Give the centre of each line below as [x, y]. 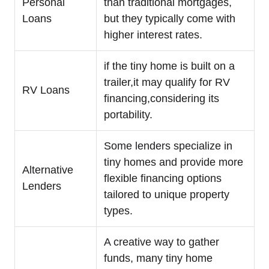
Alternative [48, 170]
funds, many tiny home [158, 258]
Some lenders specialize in [168, 146]
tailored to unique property [167, 194]
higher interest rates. [153, 35]
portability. [128, 114]
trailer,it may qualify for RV [167, 82]
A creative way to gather [162, 242]
